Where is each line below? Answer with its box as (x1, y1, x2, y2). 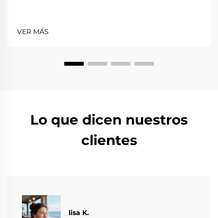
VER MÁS (17, 27, 49, 36)
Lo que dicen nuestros (30, 111, 188, 128)
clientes (81, 131, 137, 148)
